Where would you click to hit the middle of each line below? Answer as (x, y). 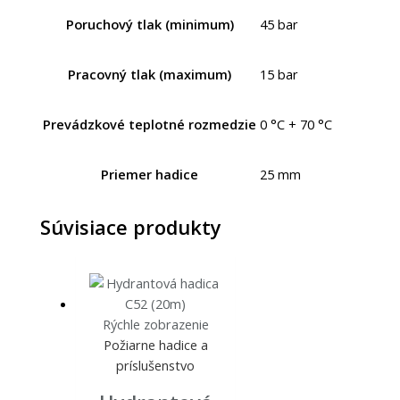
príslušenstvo (156, 365)
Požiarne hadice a (155, 344)
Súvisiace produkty (131, 227)
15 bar (279, 75)
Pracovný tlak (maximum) (150, 74)
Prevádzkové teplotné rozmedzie (150, 124)
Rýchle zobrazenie (155, 324)
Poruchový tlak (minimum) (150, 24)
